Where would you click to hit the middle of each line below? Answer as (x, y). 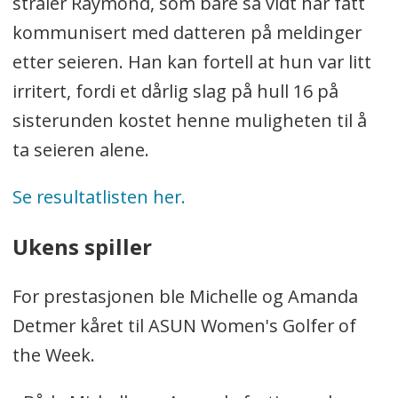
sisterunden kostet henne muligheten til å (189, 121)
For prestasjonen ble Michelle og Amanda (185, 297)
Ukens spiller (82, 247)
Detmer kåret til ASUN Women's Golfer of (184, 326)
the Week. (53, 355)
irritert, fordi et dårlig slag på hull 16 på (175, 92)
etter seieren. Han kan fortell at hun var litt (191, 62)
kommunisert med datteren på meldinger (187, 33)
